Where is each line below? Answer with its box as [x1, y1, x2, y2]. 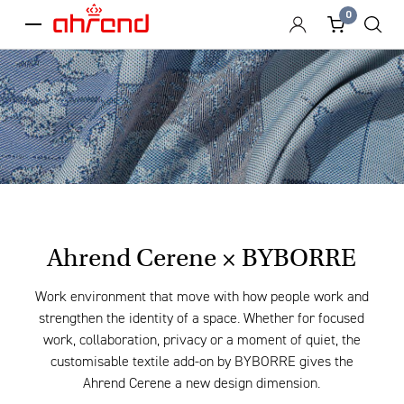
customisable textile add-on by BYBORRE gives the [50, 355, 353, 371]
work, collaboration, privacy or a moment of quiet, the [42, 334, 361, 349]
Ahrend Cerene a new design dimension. [83, 377, 321, 392]
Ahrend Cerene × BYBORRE [47, 243, 357, 274]
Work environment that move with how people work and [34, 290, 369, 306]
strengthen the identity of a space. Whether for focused [39, 312, 365, 327]
